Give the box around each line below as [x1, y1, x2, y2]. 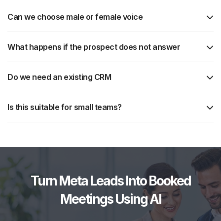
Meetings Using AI [60, 191, 161, 207]
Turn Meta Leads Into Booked [30, 173, 191, 189]
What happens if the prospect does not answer [7, 42, 180, 52]
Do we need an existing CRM [7, 72, 111, 82]
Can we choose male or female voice [7, 12, 143, 22]
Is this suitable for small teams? [7, 102, 122, 112]
